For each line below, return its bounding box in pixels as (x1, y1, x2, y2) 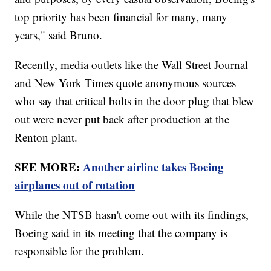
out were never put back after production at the (15, 111, 230, 126)
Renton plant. (15, 129, 78, 145)
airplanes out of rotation (15, 176, 135, 193)
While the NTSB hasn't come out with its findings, (15, 206, 249, 222)
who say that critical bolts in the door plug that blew (15, 93, 255, 108)
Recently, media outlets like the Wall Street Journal (15, 56, 249, 72)
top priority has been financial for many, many (15, 8, 228, 24)
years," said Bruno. (15, 27, 106, 42)
